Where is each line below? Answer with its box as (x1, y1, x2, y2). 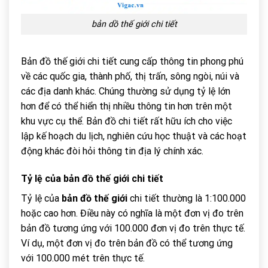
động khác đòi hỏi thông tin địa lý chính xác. (21, 145, 203, 157)
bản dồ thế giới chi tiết (91, 19, 177, 29)
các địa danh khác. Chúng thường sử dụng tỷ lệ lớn (21, 85, 230, 97)
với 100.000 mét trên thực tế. (21, 252, 145, 264)
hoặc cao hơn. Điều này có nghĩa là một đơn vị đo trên (21, 207, 243, 219)
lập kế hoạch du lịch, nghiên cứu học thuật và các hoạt (21, 130, 246, 142)
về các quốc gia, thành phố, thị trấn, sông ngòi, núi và (21, 70, 239, 82)
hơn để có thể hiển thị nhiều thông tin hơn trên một (21, 100, 232, 112)
